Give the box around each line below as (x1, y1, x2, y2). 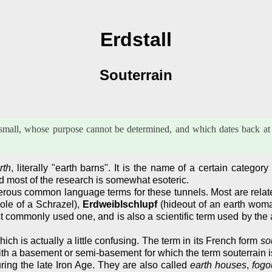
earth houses (190, 259, 247, 270)
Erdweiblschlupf (83, 199, 158, 209)
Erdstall (100, 29, 172, 51)
